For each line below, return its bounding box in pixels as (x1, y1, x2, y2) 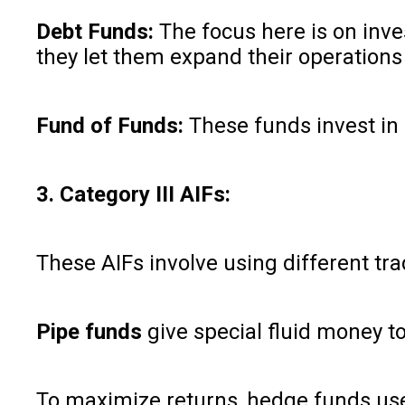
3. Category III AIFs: (36, 181, 231, 207)
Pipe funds (36, 318, 142, 344)
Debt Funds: (36, 18, 154, 44)
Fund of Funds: (36, 112, 184, 138)
